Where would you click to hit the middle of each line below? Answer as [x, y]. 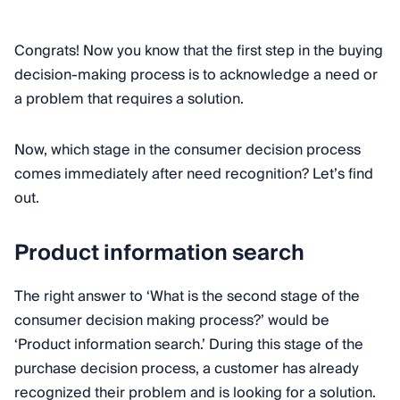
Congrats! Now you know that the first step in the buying [199, 51]
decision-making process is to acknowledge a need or [196, 75]
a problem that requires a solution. [129, 100]
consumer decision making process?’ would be [172, 320]
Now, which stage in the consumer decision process [187, 150]
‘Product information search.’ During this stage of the [189, 344]
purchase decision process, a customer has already [187, 368]
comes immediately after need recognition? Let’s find [194, 175]
